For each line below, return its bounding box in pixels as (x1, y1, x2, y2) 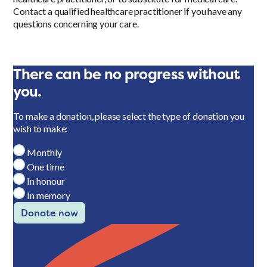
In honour (27, 175, 66, 187)
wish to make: (13, 123, 69, 135)
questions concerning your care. (13, 18, 139, 30)
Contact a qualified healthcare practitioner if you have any (13, 5, 242, 17)
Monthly (27, 147, 63, 159)
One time (27, 161, 65, 173)
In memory (27, 190, 71, 201)
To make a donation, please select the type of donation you (13, 110, 245, 122)
